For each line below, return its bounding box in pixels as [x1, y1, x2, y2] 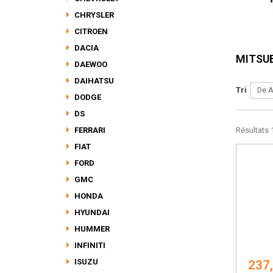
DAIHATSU [73, 76, 114, 85]
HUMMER [73, 224, 110, 233]
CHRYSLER [73, 10, 114, 19]
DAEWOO [73, 60, 107, 69]
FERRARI [73, 126, 105, 135]
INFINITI [73, 241, 105, 250]
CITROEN [73, 27, 108, 36]
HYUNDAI [73, 208, 110, 217]
